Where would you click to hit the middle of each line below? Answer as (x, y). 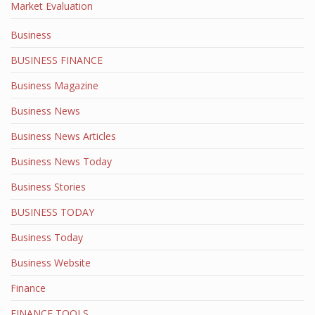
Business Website (51, 263)
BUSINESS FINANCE (57, 60)
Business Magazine (54, 85)
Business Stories (48, 187)
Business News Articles (63, 136)
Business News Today (61, 161)
